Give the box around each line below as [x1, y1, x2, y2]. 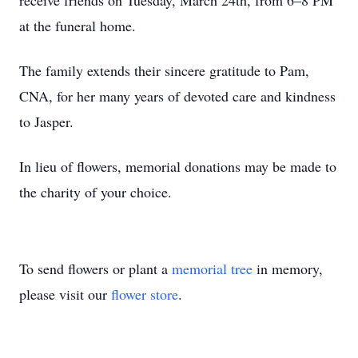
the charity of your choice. [19, 182, 172, 201]
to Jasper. [19, 112, 74, 131]
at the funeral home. [19, 16, 136, 35]
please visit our [19, 284, 111, 304]
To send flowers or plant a [19, 259, 172, 278]
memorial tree [172, 259, 253, 278]
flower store [111, 284, 178, 304]
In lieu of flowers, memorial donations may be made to [19, 157, 336, 176]
